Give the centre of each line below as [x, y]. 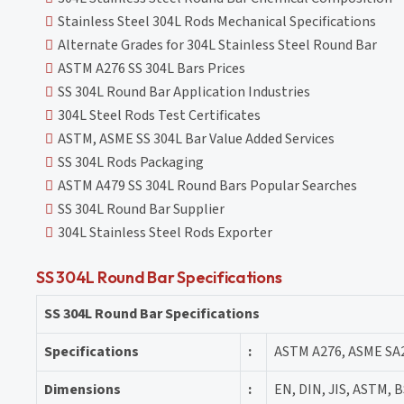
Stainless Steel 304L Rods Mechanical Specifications [217, 21]
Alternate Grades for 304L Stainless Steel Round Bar [217, 45]
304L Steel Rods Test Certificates [159, 115]
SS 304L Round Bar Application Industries [184, 92]
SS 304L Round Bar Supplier [141, 209]
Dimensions [83, 389]
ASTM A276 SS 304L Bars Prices [151, 68]
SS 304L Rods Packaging [131, 162]
